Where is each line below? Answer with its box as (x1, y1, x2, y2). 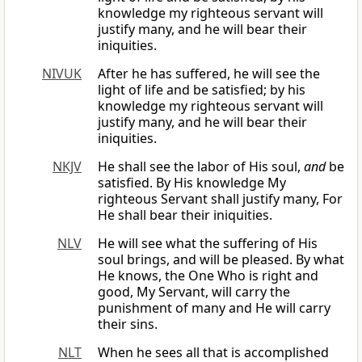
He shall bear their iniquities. (98, 206, 272, 225)
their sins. (98, 315, 158, 334)
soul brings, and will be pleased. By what (98, 250, 344, 269)
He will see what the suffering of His (98, 234, 318, 253)
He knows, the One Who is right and (98, 267, 318, 285)
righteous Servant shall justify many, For (98, 190, 343, 208)
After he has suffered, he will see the (98, 65, 320, 83)
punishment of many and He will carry (98, 299, 330, 318)
